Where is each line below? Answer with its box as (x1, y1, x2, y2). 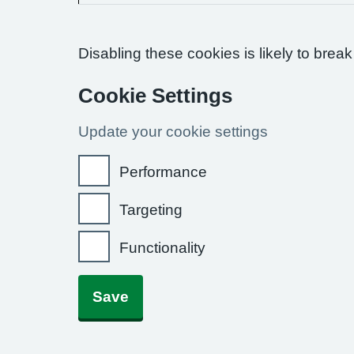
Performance (119, 164, 207, 179)
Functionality (119, 240, 205, 255)
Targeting (119, 202, 183, 217)
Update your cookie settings (78, 124, 268, 139)
